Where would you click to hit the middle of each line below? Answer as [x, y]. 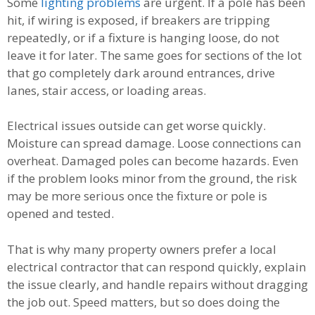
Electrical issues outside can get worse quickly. [136, 126]
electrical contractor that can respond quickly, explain [156, 266]
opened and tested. [60, 214]
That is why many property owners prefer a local [142, 249]
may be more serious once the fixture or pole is [137, 196]
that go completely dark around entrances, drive [141, 72]
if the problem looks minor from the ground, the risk [152, 179]
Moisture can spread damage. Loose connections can [154, 143]
